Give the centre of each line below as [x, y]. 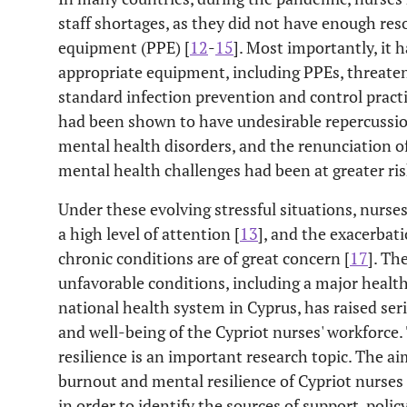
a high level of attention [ [149, 233]
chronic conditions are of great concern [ [204, 258]
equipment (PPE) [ [124, 47]
